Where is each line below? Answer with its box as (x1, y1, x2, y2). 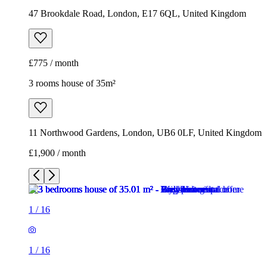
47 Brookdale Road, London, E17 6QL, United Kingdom (29, 8, 246, 19)
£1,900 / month (29, 148, 86, 159)
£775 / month (29, 58, 79, 69)
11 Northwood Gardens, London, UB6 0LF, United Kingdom (29, 128, 262, 138)
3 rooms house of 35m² (29, 78, 116, 89)
